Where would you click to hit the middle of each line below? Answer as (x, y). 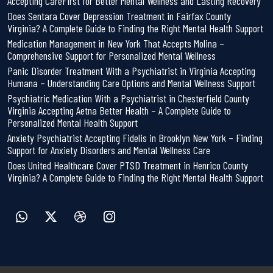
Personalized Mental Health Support (73, 122)
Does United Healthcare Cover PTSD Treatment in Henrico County (128, 165)
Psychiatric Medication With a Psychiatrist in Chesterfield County (128, 98)
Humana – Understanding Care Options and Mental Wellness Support (131, 83)
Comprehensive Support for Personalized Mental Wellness (112, 55)
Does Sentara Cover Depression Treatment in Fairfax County (119, 16)
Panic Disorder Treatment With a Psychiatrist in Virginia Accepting (131, 70)
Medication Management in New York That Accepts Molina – (116, 43)
